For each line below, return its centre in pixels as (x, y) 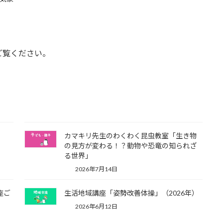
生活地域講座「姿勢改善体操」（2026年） (131, 193)
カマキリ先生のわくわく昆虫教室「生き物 (130, 136)
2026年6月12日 (96, 206)
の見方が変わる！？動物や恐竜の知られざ (130, 146)
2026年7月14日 (96, 169)
